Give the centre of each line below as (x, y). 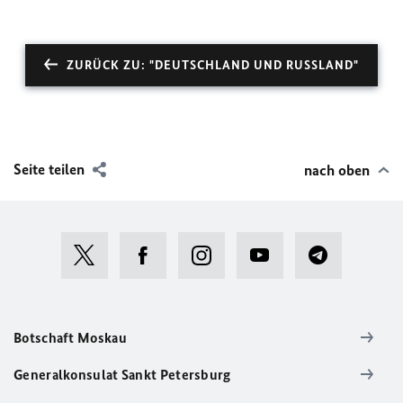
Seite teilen (49, 169)
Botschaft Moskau (70, 337)
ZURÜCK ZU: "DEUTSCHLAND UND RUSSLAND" (213, 65)
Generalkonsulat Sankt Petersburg (122, 374)
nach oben (337, 170)
